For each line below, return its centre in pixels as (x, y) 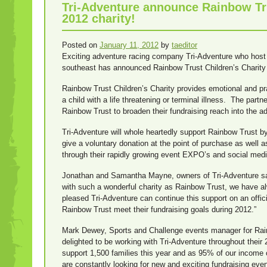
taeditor (184, 45)
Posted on (80, 45)
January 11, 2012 (129, 45)
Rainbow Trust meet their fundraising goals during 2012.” (159, 209)
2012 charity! (99, 18)
